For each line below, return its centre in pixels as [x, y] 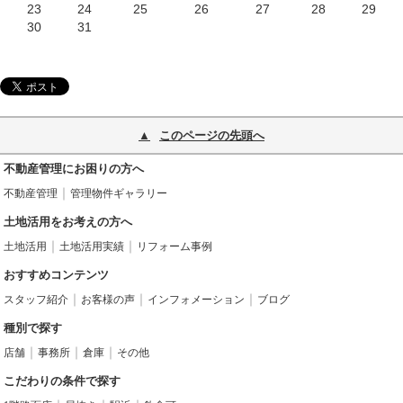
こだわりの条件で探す [63, 381]
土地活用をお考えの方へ [68, 221]
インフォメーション [197, 299]
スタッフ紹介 [36, 299]
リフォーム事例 [175, 246]
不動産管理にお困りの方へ [74, 168]
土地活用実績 [92, 246]
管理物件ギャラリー [119, 193]
